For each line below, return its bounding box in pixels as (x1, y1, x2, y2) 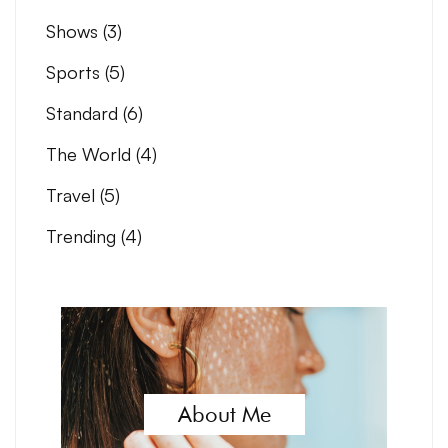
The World (46, 142, 136, 165)
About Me (177, 401, 271, 428)
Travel (46, 183, 100, 206)
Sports (46, 60, 105, 83)
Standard (46, 101, 123, 124)
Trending (46, 224, 121, 247)
